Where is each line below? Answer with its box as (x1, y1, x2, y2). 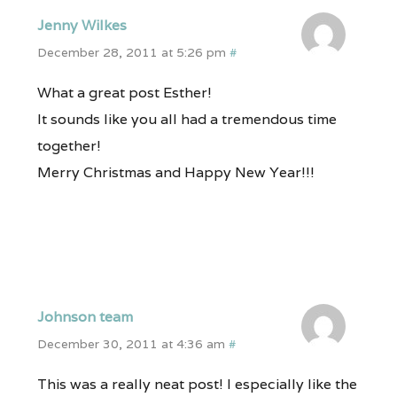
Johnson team (36, 307, 133, 327)
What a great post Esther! (36, 82, 212, 102)
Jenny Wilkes (36, 15, 127, 35)
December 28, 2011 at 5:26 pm (36, 43, 226, 60)
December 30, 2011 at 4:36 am (36, 336, 225, 353)
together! (36, 136, 101, 155)
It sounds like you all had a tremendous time (36, 109, 337, 128)
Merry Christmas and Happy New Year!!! (36, 162, 315, 182)
